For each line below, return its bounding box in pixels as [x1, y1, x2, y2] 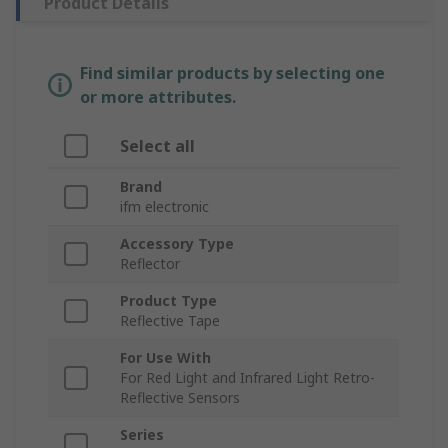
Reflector [120, 254, 180, 274]
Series [120, 425, 164, 445]
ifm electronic [120, 197, 209, 217]
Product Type [120, 291, 217, 311]
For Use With [120, 348, 211, 368]
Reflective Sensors [120, 388, 240, 408]
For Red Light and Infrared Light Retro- [120, 368, 375, 388]
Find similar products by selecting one [80, 62, 385, 85]
